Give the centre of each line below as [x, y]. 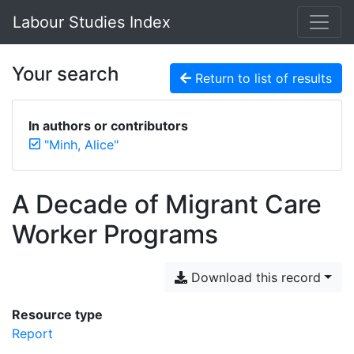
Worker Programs [115, 234]
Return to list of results [262, 78]
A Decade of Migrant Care [167, 204]
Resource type [57, 314]
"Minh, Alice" [81, 145]
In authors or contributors [108, 126]
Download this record [254, 277]
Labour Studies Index [92, 22]
